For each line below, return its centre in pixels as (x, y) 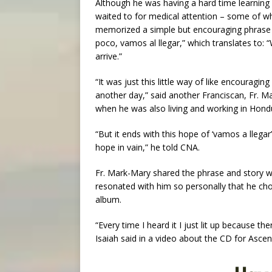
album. (108, 199)
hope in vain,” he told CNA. (148, 147)
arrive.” (109, 56)
